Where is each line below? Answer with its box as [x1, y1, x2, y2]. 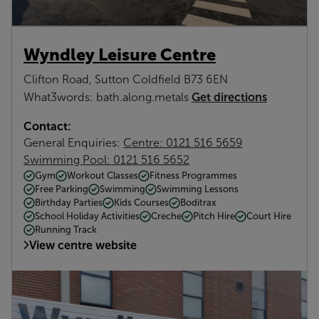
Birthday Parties [35, 197, 103, 209]
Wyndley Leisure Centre [23, 45, 216, 65]
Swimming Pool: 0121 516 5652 [23, 154, 189, 167]
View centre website [29, 239, 137, 252]
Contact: [23, 120, 71, 133]
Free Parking [35, 184, 88, 195]
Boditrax [180, 197, 216, 209]
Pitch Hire [193, 211, 235, 222]
